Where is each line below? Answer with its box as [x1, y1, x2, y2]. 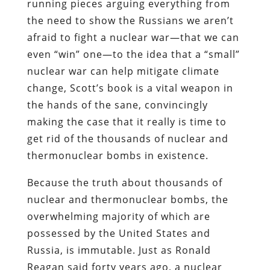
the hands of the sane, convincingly [27, 98, 208, 111]
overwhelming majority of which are [27, 209, 210, 223]
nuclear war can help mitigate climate [27, 64, 219, 78]
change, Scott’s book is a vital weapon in [27, 81, 233, 95]
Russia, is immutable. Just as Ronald [27, 243, 211, 257]
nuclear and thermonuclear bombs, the [27, 192, 228, 206]
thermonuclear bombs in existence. [27, 148, 209, 162]
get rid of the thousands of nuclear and [27, 131, 228, 145]
